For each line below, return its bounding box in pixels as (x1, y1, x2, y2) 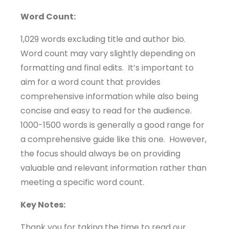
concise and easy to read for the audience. (20, 105, 194, 117)
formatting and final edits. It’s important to (20, 62, 194, 74)
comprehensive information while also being (20, 90, 198, 102)
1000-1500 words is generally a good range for (20, 119, 204, 131)
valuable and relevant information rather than (20, 162, 207, 174)
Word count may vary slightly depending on (20, 48, 195, 59)
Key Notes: (20, 199, 65, 211)
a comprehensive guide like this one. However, (20, 133, 207, 145)
